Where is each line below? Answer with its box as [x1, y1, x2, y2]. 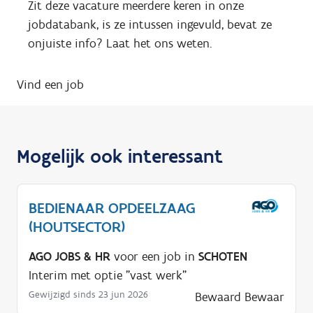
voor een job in [110, 249, 198, 265]
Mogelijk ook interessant [17, 144, 223, 168]
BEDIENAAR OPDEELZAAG [29, 198, 196, 218]
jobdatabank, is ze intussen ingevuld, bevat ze [28, 17, 272, 33]
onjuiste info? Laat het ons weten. [28, 36, 212, 52]
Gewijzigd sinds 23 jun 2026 [29, 289, 148, 301]
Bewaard [195, 289, 241, 305]
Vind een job [17, 77, 84, 93]
